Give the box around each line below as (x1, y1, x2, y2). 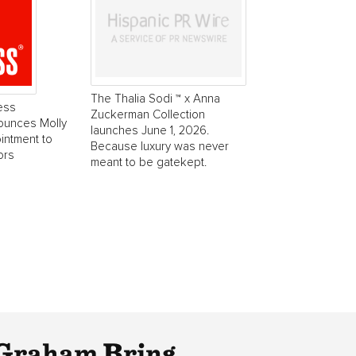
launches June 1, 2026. (91, 124, 209, 137)
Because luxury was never (91, 140, 229, 153)
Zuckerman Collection (91, 108, 205, 121)
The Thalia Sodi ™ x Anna (91, 92, 220, 105)
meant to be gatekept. (91, 156, 207, 168)
